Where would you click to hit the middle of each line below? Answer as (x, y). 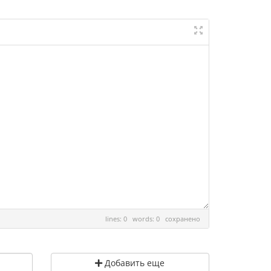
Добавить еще (134, 263)
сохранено (183, 219)
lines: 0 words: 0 (135, 219)
